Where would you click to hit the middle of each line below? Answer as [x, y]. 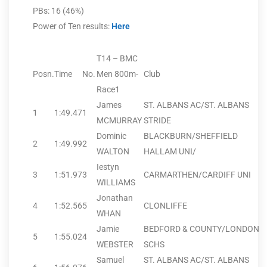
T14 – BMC [117, 59]
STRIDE [157, 121]
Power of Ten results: [72, 27]
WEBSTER [115, 245]
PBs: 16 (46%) [58, 11]
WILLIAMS [116, 183]
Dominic [111, 136]
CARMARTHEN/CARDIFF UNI [197, 175]
